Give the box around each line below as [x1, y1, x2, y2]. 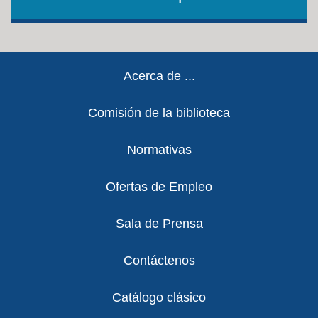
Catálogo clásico [112, 290, 206, 305]
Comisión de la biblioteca [88, 106, 230, 120]
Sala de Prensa [115, 216, 203, 231]
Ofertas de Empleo [106, 180, 212, 194]
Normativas [126, 143, 192, 157]
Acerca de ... [123, 69, 195, 83]
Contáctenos [123, 253, 195, 268]
